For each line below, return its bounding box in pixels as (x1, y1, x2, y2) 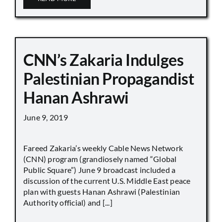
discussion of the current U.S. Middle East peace (23, 175, 191, 185)
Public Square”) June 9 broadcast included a (23, 165, 176, 174)
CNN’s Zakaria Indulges (23, 50, 184, 69)
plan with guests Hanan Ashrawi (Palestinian (23, 186, 180, 196)
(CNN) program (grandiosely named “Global (23, 154, 177, 164)
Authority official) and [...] (23, 197, 112, 207)
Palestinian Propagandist (23, 68, 194, 88)
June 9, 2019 (23, 112, 68, 122)
